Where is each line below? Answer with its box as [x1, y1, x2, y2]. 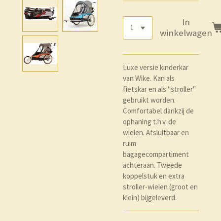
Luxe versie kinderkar [123, 62, 188, 72]
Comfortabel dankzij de [123, 106, 194, 115]
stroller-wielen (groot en [123, 182, 198, 191]
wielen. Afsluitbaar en [123, 127, 189, 137]
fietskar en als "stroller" [123, 84, 196, 94]
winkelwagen [160, 27, 213, 39]
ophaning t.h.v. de [123, 116, 176, 126]
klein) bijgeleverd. [123, 192, 177, 202]
